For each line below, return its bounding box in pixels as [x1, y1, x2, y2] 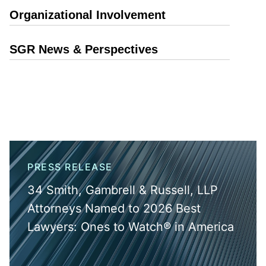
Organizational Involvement [9, 8, 166, 21]
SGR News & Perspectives [9, 43, 158, 56]
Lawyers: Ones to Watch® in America [27, 220, 234, 234]
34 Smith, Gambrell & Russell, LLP [27, 183, 218, 197]
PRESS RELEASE [27, 161, 113, 173]
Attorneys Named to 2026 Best [27, 201, 201, 216]
